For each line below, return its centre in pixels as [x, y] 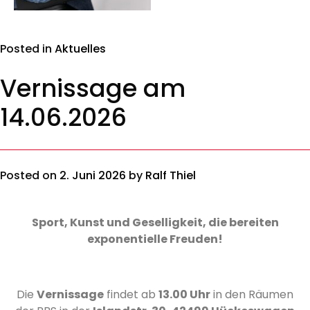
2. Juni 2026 [93, 175]
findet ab [131, 294]
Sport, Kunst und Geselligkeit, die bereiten [155, 222]
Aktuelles [80, 49]
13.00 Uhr [184, 294]
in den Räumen [252, 294]
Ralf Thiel [171, 175]
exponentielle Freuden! [155, 239]
